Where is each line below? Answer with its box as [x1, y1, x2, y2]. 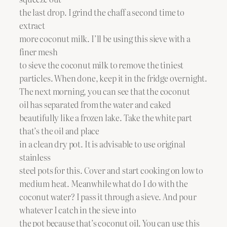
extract [19, 19, 45, 31]
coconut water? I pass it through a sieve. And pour [19, 190, 197, 203]
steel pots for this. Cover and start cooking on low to [19, 164, 204, 176]
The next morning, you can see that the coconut [19, 85, 190, 97]
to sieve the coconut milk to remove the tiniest [19, 58, 184, 71]
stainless [19, 150, 51, 163]
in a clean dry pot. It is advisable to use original [19, 137, 185, 150]
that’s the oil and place [19, 124, 100, 137]
